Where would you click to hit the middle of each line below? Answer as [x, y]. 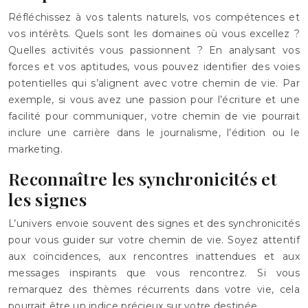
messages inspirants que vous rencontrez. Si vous [154, 273]
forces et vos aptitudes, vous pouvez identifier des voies [154, 67]
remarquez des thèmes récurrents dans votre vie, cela [154, 289]
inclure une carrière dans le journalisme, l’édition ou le [154, 133]
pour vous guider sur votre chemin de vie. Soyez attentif [154, 240]
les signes [48, 199]
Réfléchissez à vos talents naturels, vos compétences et [154, 17]
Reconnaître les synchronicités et [143, 178]
